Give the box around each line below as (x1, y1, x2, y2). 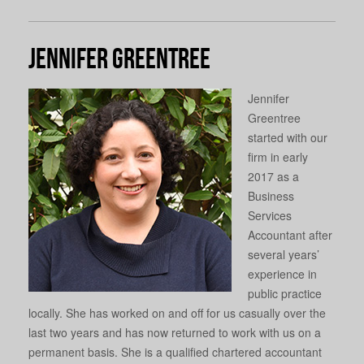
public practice (248, 284, 322, 301)
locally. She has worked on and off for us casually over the (28, 304, 326, 321)
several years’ (248, 245, 319, 262)
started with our (248, 128, 327, 145)
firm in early (248, 148, 308, 165)
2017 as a (248, 167, 299, 184)
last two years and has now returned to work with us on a (28, 323, 321, 340)
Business (248, 187, 294, 204)
